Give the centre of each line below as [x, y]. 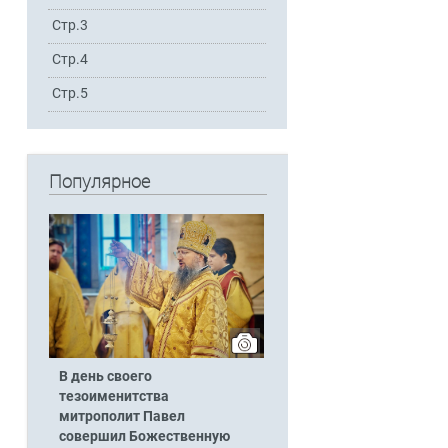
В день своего [105, 376]
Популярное [99, 182]
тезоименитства [113, 396]
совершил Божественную [144, 436]
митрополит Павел [121, 416]
